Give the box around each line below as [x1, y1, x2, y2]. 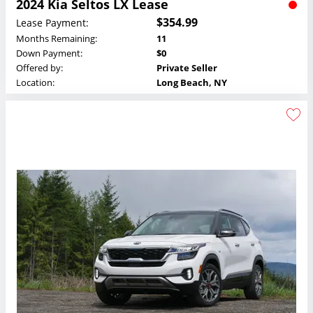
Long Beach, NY [156, 76, 227, 89]
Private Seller [156, 61, 217, 75]
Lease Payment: [16, 15, 89, 29]
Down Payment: [16, 47, 82, 60]
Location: [16, 76, 54, 89]
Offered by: [16, 61, 63, 75]
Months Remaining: [16, 32, 97, 45]
